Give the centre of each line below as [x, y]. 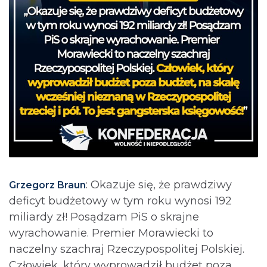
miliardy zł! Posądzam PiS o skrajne [104, 217]
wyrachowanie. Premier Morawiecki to [111, 233]
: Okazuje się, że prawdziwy [159, 184]
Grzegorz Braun [47, 185]
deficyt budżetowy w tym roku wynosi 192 [120, 201]
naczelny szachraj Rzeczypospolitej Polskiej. [127, 249]
